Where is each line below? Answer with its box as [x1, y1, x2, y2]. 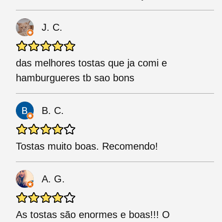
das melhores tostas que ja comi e [16, 57, 167, 69]
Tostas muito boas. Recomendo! [16, 141, 158, 152]
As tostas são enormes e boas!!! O [16, 209, 170, 221]
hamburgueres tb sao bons [16, 72, 134, 84]
